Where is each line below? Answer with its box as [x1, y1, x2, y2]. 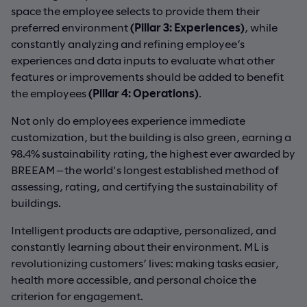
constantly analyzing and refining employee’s [11, 36, 245, 50]
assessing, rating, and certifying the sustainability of [11, 179, 278, 193]
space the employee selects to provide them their [11, 3, 260, 17]
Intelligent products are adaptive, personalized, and [11, 223, 276, 236]
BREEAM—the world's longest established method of [11, 162, 279, 176]
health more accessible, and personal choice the [11, 272, 256, 286]
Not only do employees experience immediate [11, 113, 245, 127]
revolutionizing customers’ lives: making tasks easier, [11, 256, 279, 269]
